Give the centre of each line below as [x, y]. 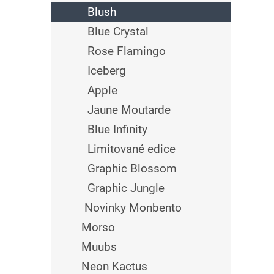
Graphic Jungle [126, 188]
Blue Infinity [117, 129]
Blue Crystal [118, 31]
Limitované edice [131, 149]
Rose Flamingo [127, 51]
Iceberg [107, 71]
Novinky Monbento [133, 208]
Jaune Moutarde [129, 110]
